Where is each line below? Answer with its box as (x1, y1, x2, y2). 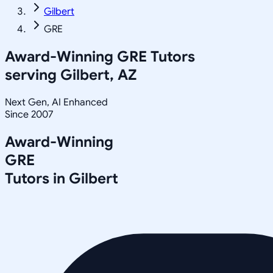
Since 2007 (5, 108, 53, 121)
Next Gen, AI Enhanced (5, 96, 108, 108)
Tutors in (5, 169, 69, 188)
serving (5, 65, 60, 84)
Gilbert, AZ (60, 65, 137, 84)
